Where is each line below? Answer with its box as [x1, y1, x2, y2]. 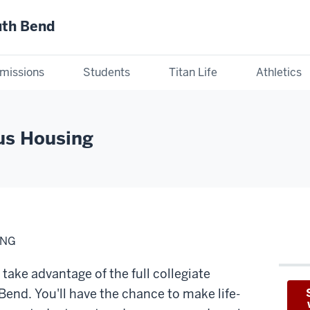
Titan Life [169, 64, 217, 80]
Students [83, 64, 130, 80]
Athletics [256, 64, 302, 80]
